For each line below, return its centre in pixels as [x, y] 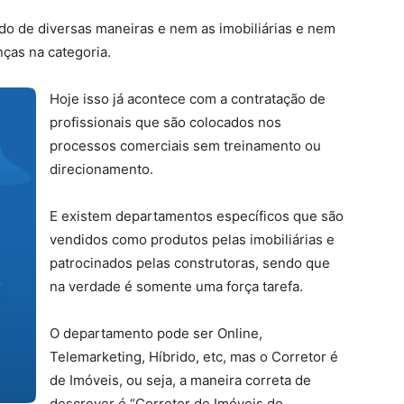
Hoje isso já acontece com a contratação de [188, 99]
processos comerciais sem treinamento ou [185, 146]
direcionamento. [101, 169]
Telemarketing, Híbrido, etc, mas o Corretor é [194, 357]
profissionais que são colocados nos [165, 122]
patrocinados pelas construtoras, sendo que [190, 263]
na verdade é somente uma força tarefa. [176, 286]
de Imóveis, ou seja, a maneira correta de [180, 380]
